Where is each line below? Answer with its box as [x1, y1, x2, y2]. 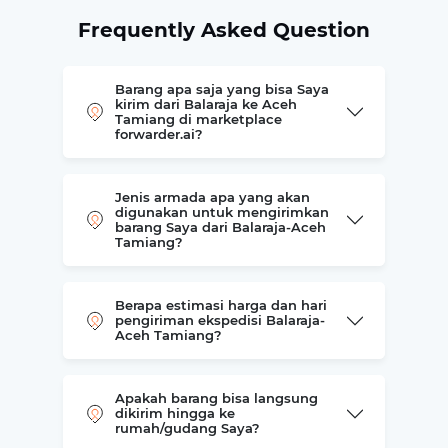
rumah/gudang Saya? [114, 420, 260, 436]
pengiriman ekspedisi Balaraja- [114, 312, 325, 328]
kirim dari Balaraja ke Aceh [114, 96, 297, 112]
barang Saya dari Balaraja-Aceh [114, 219, 326, 235]
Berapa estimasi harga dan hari [114, 297, 327, 313]
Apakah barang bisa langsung [114, 390, 318, 406]
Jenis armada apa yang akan [114, 189, 310, 205]
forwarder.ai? [114, 126, 203, 142]
